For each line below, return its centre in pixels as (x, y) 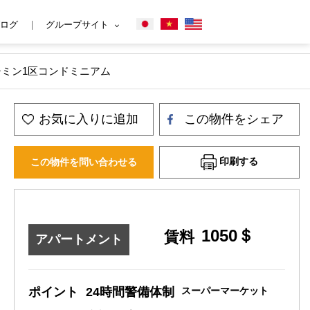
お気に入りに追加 (88, 119)
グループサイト (77, 25)
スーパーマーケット (225, 291)
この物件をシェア (234, 119)
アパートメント (79, 239)
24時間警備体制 (130, 292)
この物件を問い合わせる (83, 162)
